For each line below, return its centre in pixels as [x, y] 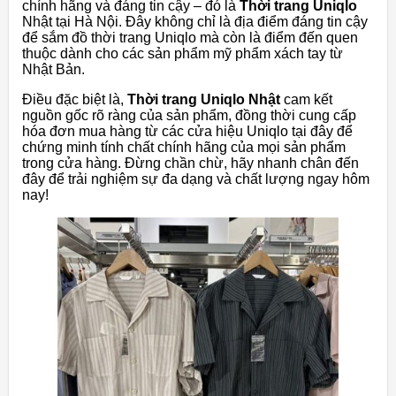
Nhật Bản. [53, 69]
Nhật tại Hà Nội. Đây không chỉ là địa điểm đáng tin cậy [195, 21]
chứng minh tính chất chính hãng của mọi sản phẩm [184, 147]
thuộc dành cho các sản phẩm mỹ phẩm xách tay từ [183, 53]
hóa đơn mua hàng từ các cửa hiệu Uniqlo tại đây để [187, 131]
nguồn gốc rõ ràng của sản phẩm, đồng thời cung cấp [189, 115]
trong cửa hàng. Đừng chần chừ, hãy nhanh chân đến [190, 163]
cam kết [306, 99]
